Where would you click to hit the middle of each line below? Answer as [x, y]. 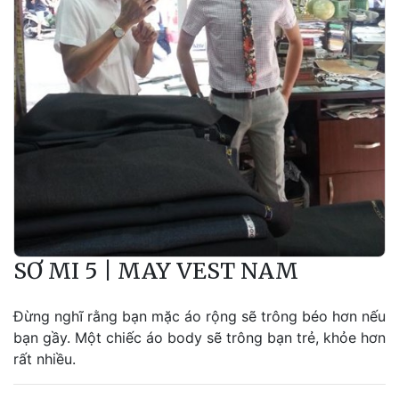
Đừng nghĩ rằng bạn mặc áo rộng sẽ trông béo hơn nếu [199, 317]
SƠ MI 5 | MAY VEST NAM [156, 271]
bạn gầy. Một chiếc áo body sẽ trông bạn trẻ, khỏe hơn [199, 338]
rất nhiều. [45, 359]
